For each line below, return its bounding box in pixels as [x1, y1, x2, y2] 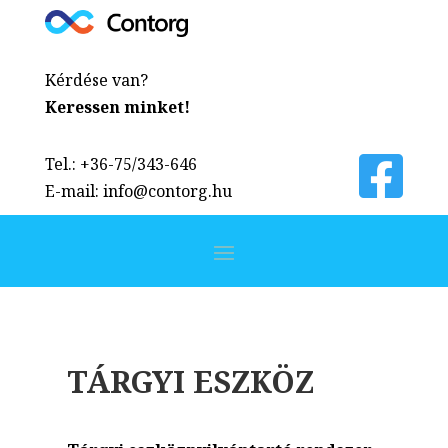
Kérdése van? [44, 68, 148, 91]
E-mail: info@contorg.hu [44, 179, 232, 202]
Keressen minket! [44, 95, 190, 118]
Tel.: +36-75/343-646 [44, 152, 197, 175]
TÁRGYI [67, 360, 186, 402]
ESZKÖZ [185, 360, 315, 402]
